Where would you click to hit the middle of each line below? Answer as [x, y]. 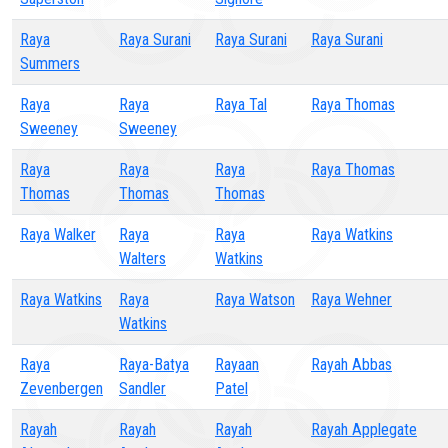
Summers [50, 63]
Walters [142, 258]
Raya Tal [241, 104]
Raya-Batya [154, 364]
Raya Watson [255, 299]
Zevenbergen [61, 388]
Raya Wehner [351, 299]
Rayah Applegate [364, 429]
